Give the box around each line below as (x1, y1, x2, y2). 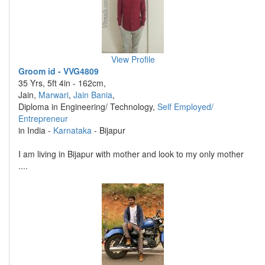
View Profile (111, 53, 155, 65)
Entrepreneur (18, 112, 68, 124)
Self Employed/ (157, 101, 214, 112)
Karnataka (53, 124, 92, 136)
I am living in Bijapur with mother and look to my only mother (18, 148, 244, 160)
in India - (18, 124, 53, 136)
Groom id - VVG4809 (18, 65, 99, 77)
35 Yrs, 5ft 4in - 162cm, (18, 77, 106, 89)
